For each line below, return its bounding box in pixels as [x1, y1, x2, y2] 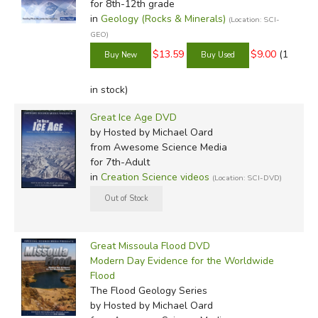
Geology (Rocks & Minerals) [100, 11, 226, 26]
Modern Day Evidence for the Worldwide [89, 253, 274, 268]
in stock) [89, 83, 128, 97]
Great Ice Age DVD [89, 110, 177, 124]
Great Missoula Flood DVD [89, 238, 210, 253]
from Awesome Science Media [89, 140, 227, 154]
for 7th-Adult [89, 155, 150, 169]
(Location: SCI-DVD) [212, 172, 282, 183]
